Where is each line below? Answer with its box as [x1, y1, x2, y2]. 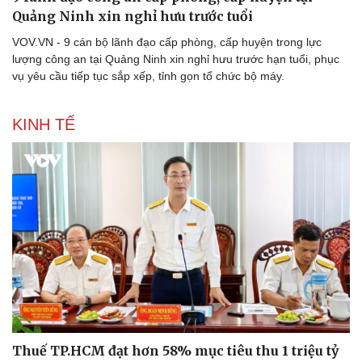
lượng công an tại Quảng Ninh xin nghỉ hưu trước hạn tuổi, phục [12, 53, 339, 66]
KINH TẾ [12, 116, 75, 134]
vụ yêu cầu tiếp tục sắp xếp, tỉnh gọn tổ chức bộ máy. [12, 69, 288, 83]
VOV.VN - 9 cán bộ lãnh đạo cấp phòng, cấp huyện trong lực [12, 36, 322, 49]
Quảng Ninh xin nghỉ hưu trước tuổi [12, 8, 253, 25]
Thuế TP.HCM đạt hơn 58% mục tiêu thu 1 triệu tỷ [12, 342, 339, 359]
